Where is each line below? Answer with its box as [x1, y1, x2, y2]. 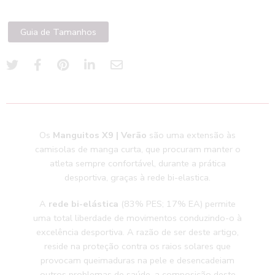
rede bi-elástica [48, 198, 118, 211]
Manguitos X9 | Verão [53, 129, 147, 142]
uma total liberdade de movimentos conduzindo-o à [33, 212, 242, 225]
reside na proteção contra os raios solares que [44, 240, 231, 253]
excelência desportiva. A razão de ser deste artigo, [36, 226, 239, 239]
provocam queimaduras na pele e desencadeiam [41, 254, 234, 267]
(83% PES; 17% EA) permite [118, 198, 236, 211]
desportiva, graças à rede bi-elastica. [64, 171, 211, 184]
